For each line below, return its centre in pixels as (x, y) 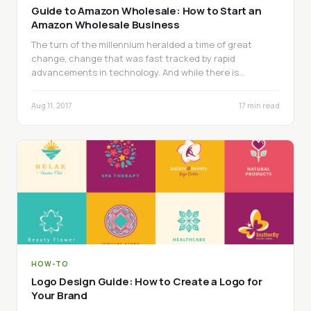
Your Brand (59, 295)
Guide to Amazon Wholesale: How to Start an (146, 10)
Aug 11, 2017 (52, 105)
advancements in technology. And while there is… (138, 72)
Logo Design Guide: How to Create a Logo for (147, 281)
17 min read (259, 105)
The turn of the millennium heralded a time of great (142, 44)
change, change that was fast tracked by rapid (133, 58)
